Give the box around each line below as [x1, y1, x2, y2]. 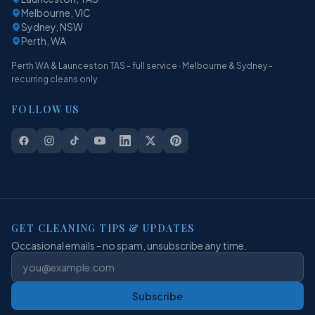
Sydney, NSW [21, 20, 83, 33]
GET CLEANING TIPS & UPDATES [11, 221, 195, 235]
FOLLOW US [11, 102, 79, 116]
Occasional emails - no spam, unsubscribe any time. [11, 238, 247, 252]
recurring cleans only [11, 73, 97, 84]
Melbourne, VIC [21, 6, 91, 19]
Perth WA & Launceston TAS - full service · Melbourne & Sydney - [11, 60, 273, 71]
